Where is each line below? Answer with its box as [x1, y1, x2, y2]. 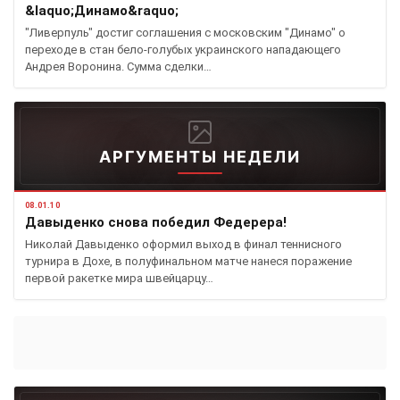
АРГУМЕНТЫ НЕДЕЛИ [99, 147, 301, 166]
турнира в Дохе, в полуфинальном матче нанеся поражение [25, 254, 352, 268]
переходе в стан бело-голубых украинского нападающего [25, 43, 341, 56]
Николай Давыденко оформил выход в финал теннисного [25, 237, 342, 251]
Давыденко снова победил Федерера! [25, 214, 287, 230]
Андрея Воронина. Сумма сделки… [25, 60, 212, 73]
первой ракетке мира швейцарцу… [25, 271, 213, 285]
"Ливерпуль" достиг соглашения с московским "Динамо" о [25, 26, 346, 39]
